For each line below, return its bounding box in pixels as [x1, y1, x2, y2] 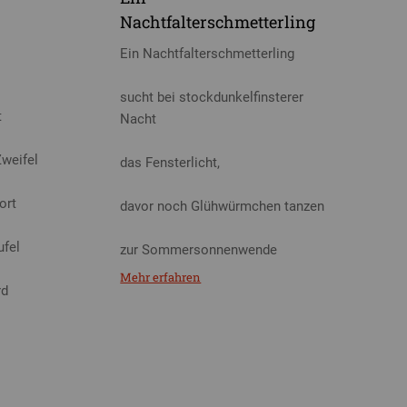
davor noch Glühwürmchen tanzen [120, 197, 325, 214]
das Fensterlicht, [120, 154, 221, 171]
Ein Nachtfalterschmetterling [120, 45, 295, 62]
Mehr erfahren [120, 269, 202, 286]
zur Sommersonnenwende [120, 241, 278, 258]
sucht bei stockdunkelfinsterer [120, 88, 304, 105]
